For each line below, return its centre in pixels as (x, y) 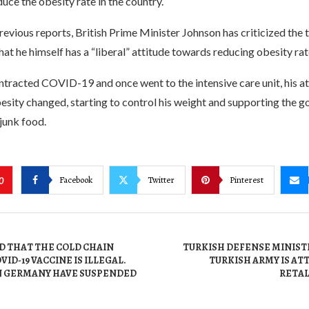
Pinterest (246, 179)
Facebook (76, 179)
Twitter (161, 179)
